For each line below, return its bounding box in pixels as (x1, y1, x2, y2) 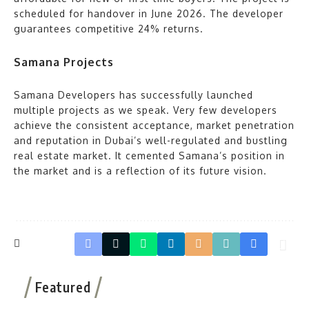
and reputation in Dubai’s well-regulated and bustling (14, 134, 288, 146)
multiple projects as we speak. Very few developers (14, 103, 277, 116)
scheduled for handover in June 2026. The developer (14, 7, 283, 19)
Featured (35, 278, 91, 295)
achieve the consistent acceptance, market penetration (14, 119, 295, 131)
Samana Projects (14, 54, 114, 69)
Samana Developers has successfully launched (14, 88, 253, 101)
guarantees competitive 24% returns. (14, 22, 203, 34)
